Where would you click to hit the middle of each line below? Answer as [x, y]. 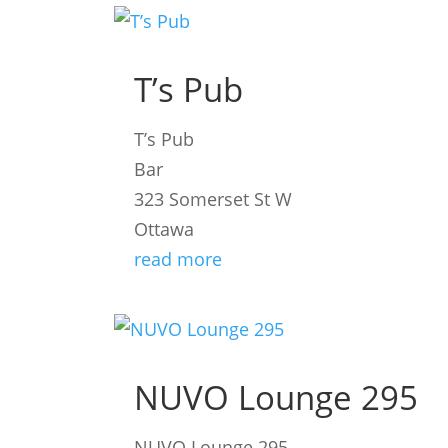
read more [178, 259]
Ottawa [164, 229]
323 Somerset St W [213, 199]
